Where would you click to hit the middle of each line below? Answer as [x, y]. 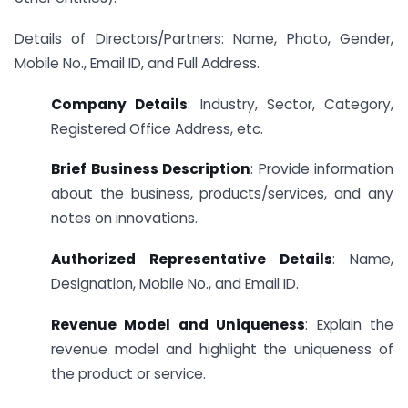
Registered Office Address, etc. [157, 128]
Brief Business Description [151, 169]
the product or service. [128, 374]
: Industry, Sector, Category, [291, 104]
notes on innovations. [124, 219]
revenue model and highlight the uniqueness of [222, 349]
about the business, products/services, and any [222, 194]
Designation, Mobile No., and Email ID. [175, 284]
